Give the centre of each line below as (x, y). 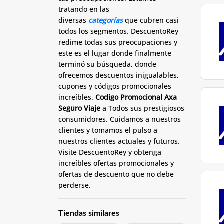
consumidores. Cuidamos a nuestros (120, 119)
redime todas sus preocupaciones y (118, 42)
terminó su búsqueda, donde (107, 64)
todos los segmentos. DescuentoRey (118, 31)
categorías (106, 20)
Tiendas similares (89, 213)
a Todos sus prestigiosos (143, 108)
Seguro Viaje (80, 108)
